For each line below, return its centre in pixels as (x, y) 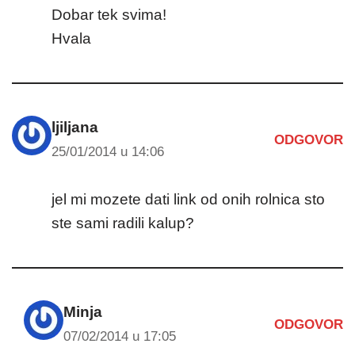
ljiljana (75, 127)
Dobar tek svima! (109, 15)
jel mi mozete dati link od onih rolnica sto (188, 199)
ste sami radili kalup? (123, 223)
